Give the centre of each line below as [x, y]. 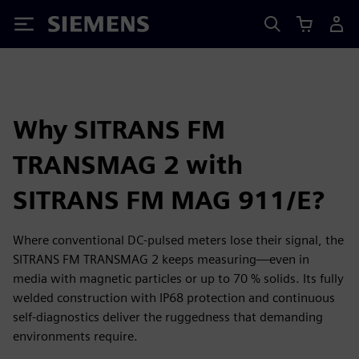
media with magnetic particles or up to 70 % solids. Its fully [178, 278]
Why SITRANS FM [119, 129]
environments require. [75, 336]
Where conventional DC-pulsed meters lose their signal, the [178, 240]
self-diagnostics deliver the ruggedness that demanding [168, 317]
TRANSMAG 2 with [128, 165]
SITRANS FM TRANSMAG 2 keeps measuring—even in [161, 259]
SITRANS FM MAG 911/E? [169, 200]
